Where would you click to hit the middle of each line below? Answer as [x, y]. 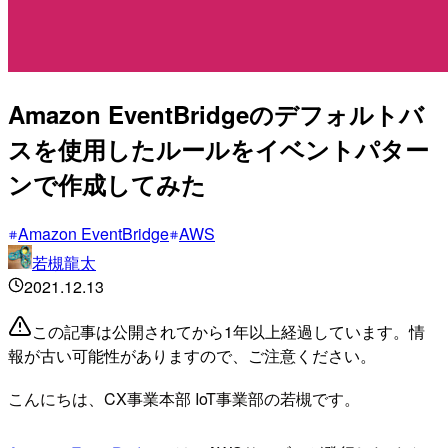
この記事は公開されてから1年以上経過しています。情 [228, 331]
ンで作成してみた [107, 183]
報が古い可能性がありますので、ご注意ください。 [192, 355]
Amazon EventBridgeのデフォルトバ [216, 113]
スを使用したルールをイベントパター [218, 148]
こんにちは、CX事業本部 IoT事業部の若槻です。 [184, 398]
